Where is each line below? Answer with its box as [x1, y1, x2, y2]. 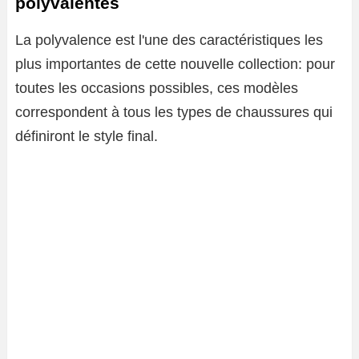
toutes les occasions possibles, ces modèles [15, 80, 298, 97]
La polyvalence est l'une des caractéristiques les [15, 32, 323, 49]
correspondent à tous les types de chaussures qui [15, 104, 333, 121]
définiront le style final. [15, 128, 158, 145]
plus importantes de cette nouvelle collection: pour [15, 56, 335, 73]
